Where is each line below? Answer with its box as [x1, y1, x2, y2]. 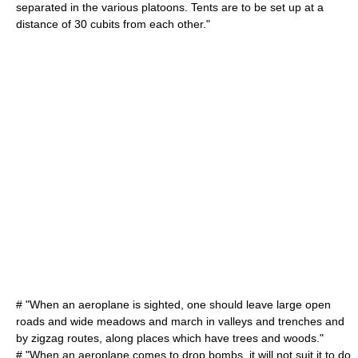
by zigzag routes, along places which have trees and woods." [16, 332, 324, 344]
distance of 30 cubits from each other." [16, 18, 210, 30]
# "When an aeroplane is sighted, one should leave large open [16, 298, 331, 311]
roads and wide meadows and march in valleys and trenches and [16, 315, 344, 328]
